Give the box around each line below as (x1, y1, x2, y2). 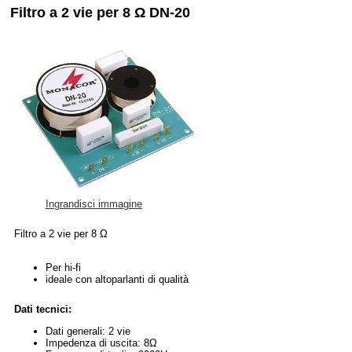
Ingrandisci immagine (46, 197, 142, 210)
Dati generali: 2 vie (46, 324, 130, 337)
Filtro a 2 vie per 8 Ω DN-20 (10, 5, 190, 21)
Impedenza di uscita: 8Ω (46, 336, 157, 349)
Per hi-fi (46, 261, 81, 273)
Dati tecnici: (14, 302, 71, 315)
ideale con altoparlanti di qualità (46, 273, 189, 285)
